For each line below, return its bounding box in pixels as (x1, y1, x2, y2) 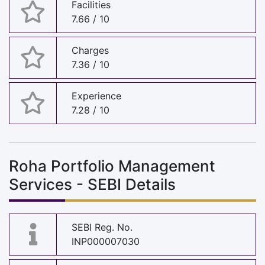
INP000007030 (72, 235, 140, 248)
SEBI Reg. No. (72, 221, 132, 234)
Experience (72, 90, 121, 102)
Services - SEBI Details (9, 174, 176, 193)
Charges (72, 44, 109, 57)
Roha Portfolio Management (9, 156, 215, 175)
